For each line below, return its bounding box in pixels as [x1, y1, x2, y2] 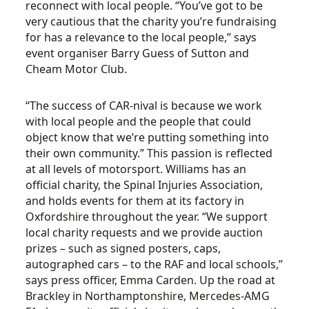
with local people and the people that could [26, 114, 252, 129]
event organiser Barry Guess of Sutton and [26, 46, 250, 61]
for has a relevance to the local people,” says [26, 30, 257, 45]
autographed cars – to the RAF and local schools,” [26, 257, 283, 272]
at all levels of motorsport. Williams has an [26, 161, 247, 177]
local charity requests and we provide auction [26, 225, 263, 240]
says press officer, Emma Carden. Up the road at [26, 272, 276, 288]
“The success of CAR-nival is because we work [26, 98, 263, 113]
